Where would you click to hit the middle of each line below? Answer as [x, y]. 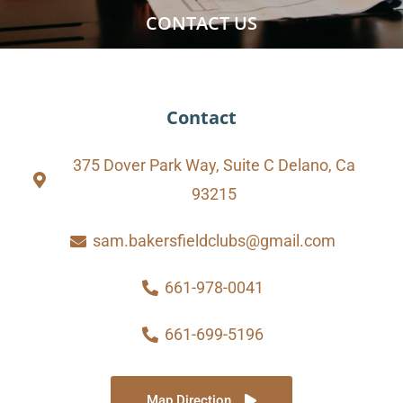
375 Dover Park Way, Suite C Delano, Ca [214, 165]
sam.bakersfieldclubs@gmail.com [214, 241]
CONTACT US [201, 22]
